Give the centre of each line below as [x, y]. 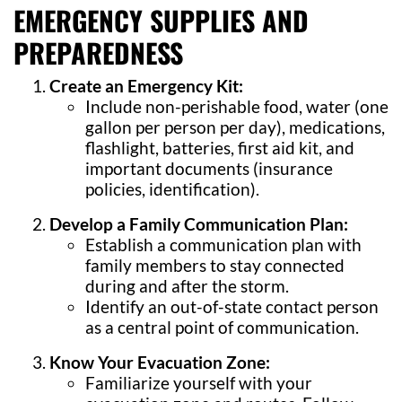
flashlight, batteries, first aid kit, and [220, 148]
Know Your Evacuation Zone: [160, 362]
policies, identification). [172, 189]
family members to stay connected [215, 265]
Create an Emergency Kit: [146, 86]
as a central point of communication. [222, 327]
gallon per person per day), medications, [235, 127]
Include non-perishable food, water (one [237, 106]
